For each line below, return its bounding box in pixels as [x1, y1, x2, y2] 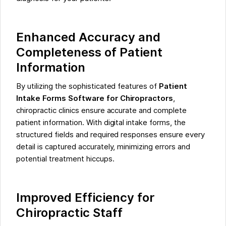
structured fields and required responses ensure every [16, 130, 205, 139]
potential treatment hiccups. [16, 154, 117, 163]
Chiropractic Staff [16, 205, 123, 220]
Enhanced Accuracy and [16, 29, 160, 44]
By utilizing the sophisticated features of [16, 81, 159, 91]
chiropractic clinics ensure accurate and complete [16, 105, 187, 115]
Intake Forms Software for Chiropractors [16, 93, 174, 103]
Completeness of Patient [16, 44, 162, 60]
